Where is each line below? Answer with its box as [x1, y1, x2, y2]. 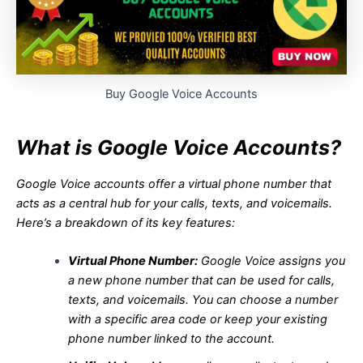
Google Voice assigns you [197, 254, 345, 269]
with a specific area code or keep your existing [67, 312, 327, 327]
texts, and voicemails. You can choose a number [67, 293, 338, 308]
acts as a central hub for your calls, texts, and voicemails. [16, 196, 332, 211]
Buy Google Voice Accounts [105, 87, 258, 101]
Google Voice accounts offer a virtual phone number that [16, 177, 331, 191]
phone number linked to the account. [67, 331, 275, 347]
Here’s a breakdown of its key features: [16, 216, 235, 230]
